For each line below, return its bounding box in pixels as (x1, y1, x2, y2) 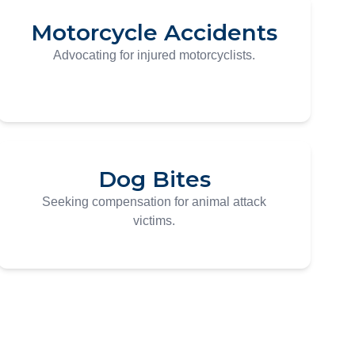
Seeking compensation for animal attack (42, 195, 267, 208)
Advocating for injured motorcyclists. (53, 48, 256, 62)
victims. (133, 214, 176, 227)
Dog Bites (97, 166, 211, 193)
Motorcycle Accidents (31, 19, 278, 46)
